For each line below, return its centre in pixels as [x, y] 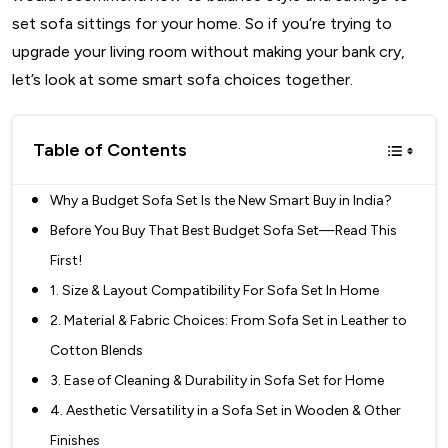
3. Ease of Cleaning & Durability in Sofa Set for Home [217, 380]
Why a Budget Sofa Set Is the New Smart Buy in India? [221, 200]
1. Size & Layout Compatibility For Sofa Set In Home [214, 290]
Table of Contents [110, 149]
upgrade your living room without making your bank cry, [208, 51]
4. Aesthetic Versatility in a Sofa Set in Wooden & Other [225, 410]
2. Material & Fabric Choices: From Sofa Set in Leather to [228, 320]
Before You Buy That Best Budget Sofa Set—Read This [223, 230]
